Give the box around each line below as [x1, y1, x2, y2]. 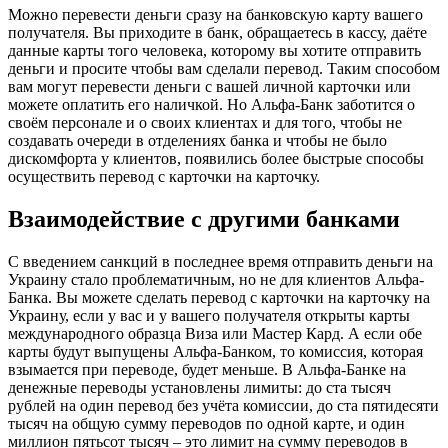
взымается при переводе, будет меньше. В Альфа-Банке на [8, 360, 406, 378]
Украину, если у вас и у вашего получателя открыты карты [8, 306, 410, 324]
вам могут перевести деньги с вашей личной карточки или [8, 77, 411, 95]
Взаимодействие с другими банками [8, 205, 400, 232]
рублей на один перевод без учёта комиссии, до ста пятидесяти [8, 396, 439, 414]
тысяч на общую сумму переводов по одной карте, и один [8, 414, 405, 432]
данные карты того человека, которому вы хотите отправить [8, 41, 421, 59]
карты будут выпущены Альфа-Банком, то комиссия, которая [8, 342, 423, 360]
